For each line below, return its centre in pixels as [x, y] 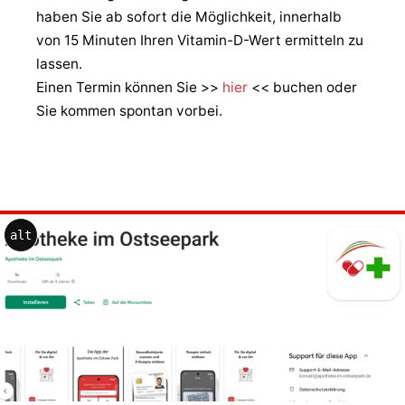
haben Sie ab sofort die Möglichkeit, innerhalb [189, 17]
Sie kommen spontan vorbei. [129, 111]
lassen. [59, 64]
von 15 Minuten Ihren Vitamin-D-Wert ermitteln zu [200, 41]
